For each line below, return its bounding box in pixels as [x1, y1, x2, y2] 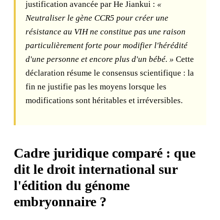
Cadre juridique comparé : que [14, 145, 195, 161]
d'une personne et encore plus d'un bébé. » [26, 55, 174, 64]
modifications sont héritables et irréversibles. [26, 96, 183, 105]
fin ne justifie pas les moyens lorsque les [26, 82, 166, 91]
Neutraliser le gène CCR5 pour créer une [26, 13, 168, 23]
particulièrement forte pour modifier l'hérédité [26, 41, 188, 50]
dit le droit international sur [14, 162, 177, 177]
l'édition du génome [14, 178, 130, 193]
